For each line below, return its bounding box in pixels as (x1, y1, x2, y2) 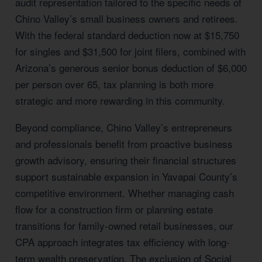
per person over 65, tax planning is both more (15, 77, 213, 91)
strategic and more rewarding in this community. (15, 93, 225, 108)
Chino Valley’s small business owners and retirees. (15, 11, 238, 26)
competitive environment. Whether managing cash (15, 185, 234, 200)
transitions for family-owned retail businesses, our (15, 218, 233, 233)
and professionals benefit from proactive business (15, 136, 233, 151)
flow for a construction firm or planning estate (15, 202, 213, 216)
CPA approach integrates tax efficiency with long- (15, 235, 230, 249)
